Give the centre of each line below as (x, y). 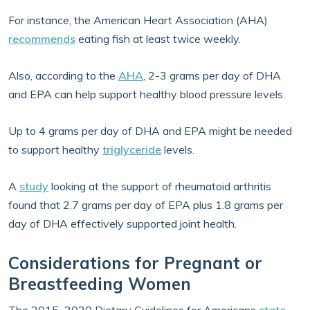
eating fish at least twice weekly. (158, 39)
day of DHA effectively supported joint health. (122, 224)
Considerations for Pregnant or (135, 263)
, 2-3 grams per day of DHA (212, 75)
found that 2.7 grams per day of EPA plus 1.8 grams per (146, 205)
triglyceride (132, 149)
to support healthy (55, 149)
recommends (42, 39)
